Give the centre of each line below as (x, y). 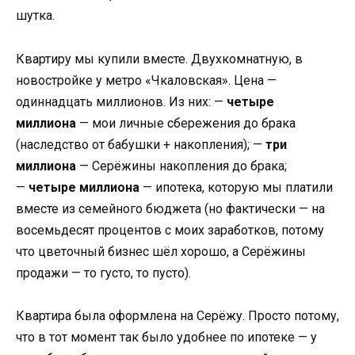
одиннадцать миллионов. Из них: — (121, 101)
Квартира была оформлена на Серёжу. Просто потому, (177, 315)
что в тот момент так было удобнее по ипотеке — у (166, 337)
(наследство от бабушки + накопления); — (141, 144)
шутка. (35, 16)
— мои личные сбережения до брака (186, 123)
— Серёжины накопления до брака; (181, 166)
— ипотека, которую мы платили (236, 187)
